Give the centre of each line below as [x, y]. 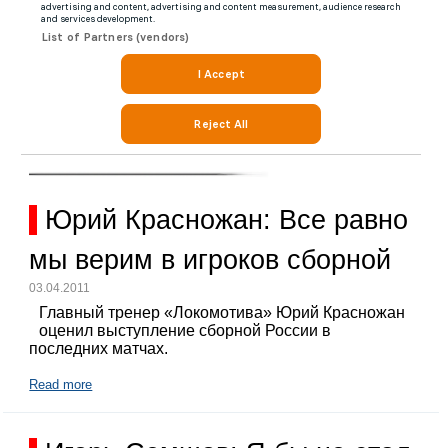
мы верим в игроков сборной [210, 259]
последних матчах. [99, 349]
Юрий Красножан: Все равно [227, 219]
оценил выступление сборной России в [185, 331]
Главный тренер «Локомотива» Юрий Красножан [222, 313]
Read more [61, 385]
